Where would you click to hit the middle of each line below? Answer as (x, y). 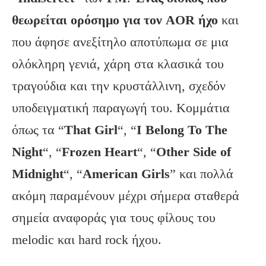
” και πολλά (202, 174)
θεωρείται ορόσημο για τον (89, 20)
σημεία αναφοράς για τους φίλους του (114, 218)
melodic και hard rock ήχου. (87, 240)
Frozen (81, 152)
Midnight (38, 174)
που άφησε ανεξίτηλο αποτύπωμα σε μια (120, 42)
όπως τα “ (38, 130)
